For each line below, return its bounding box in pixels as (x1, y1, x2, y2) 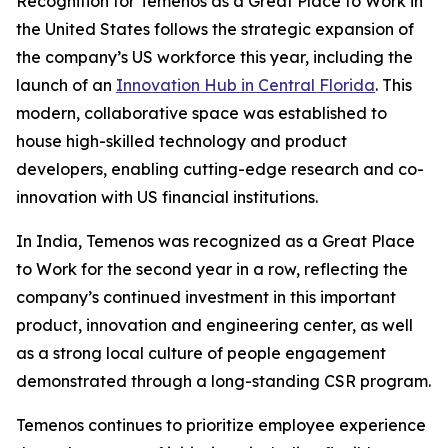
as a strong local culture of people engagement (16, 343, 386, 363)
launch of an (16, 75, 116, 95)
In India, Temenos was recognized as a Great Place (16, 231, 415, 251)
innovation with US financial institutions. (16, 187, 318, 207)
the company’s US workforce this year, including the (16, 47, 413, 67)
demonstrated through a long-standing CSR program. (16, 371, 431, 391)
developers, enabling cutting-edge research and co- (16, 159, 424, 179)
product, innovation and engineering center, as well (16, 315, 413, 335)
